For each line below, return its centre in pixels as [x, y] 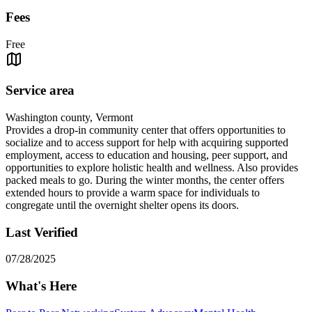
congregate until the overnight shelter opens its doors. [122, 205]
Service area [40, 91]
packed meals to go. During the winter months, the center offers [145, 180]
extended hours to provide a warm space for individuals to [133, 193]
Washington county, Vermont [69, 118]
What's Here [41, 286]
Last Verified [42, 232]
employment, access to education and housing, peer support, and [147, 155]
